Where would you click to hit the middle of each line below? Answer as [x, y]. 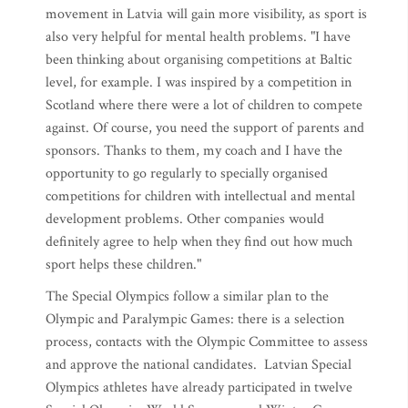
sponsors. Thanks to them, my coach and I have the [194, 151]
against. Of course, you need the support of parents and [205, 128]
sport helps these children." [123, 265]
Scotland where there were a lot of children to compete [204, 105]
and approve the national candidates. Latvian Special [199, 365]
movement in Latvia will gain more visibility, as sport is [206, 14]
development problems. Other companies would [185, 219]
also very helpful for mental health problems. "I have [198, 37]
